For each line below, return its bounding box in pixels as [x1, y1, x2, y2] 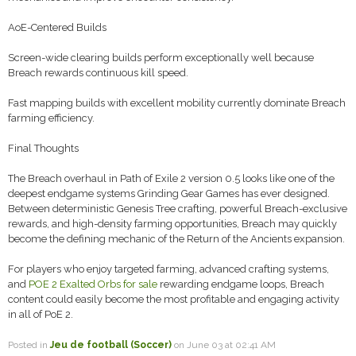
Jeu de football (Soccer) [50, 339, 172, 350]
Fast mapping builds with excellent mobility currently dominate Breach [8, 97, 346, 109]
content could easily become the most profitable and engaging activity [8, 293, 339, 305]
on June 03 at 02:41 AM [172, 339, 276, 350]
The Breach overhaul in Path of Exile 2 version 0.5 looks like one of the [8, 172, 335, 184]
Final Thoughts [8, 142, 79, 154]
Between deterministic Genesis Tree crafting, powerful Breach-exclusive [8, 203, 347, 215]
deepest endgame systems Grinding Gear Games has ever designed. [8, 188, 330, 199]
